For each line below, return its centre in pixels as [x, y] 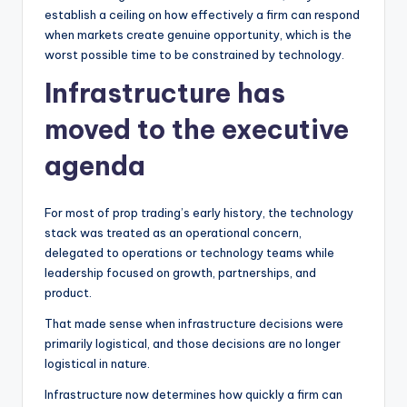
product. [68, 292]
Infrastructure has [165, 93]
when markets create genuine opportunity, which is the [198, 34]
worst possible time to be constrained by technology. [194, 54]
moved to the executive [197, 129]
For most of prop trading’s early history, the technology [199, 212]
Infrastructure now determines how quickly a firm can [194, 394]
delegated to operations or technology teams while [189, 252]
